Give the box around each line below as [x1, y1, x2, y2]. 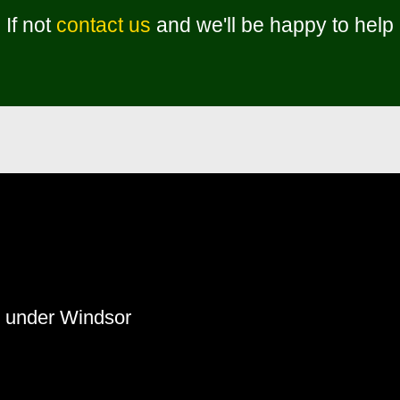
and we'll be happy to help [151, 12, 394, 37]
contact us [56, 12, 151, 37]
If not [6, 12, 56, 37]
